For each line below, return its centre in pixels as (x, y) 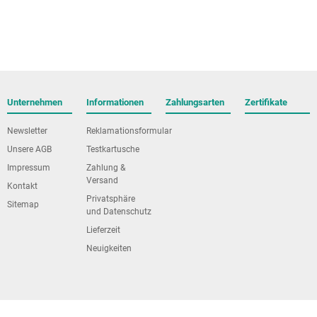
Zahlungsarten (195, 103)
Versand (102, 181)
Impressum (29, 168)
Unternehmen (35, 103)
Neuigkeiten (109, 249)
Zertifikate (266, 103)
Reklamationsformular (129, 131)
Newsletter (27, 131)
